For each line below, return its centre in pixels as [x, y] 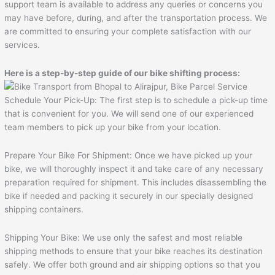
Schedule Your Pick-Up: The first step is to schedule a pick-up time [136, 100]
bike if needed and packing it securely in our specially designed [129, 196]
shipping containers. [44, 210]
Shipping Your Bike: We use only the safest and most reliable [124, 238]
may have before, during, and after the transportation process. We [136, 18]
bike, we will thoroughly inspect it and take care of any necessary [134, 169]
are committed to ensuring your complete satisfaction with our [128, 32]
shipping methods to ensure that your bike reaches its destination [134, 251]
